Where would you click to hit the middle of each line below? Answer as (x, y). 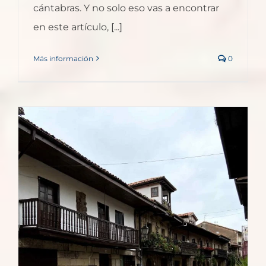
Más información (63, 58)
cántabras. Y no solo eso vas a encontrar (126, 8)
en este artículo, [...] (78, 27)
